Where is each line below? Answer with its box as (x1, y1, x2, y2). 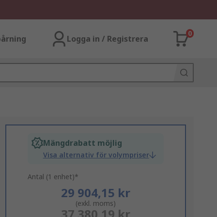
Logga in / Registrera (67, 33, 148, 44)
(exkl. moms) (75, 199, 116, 208)
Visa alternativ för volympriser (43, 150, 149, 159)
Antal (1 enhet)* (27, 172, 78, 181)
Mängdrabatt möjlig (43, 138, 122, 148)
